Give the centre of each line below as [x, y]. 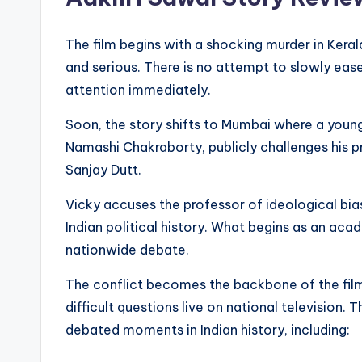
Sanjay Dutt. [103, 170]
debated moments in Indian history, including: [208, 330]
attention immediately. [138, 90]
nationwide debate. [127, 250]
